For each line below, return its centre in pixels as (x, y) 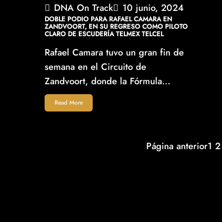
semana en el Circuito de (95, 66)
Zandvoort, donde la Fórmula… (108, 81)
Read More (69, 102)
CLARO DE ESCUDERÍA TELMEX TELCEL (104, 34)
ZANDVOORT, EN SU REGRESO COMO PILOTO (116, 26)
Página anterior (177, 146)
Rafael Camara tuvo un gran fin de (114, 52)
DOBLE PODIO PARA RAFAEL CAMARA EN (108, 19)
